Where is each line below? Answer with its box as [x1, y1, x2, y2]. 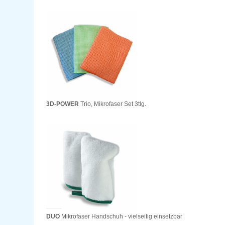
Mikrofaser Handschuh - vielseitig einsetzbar [60, 213, 183, 220]
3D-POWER [46, 100, 79, 108]
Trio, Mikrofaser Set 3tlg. [79, 100, 147, 108]
